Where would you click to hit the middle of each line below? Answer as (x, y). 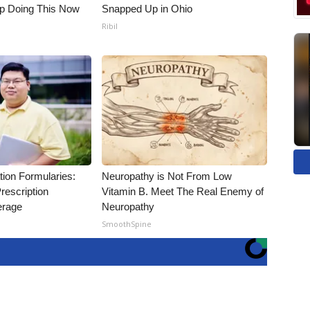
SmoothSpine (127, 224)
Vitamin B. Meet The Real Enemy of (183, 191)
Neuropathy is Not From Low (167, 176)
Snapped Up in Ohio (147, 9)
